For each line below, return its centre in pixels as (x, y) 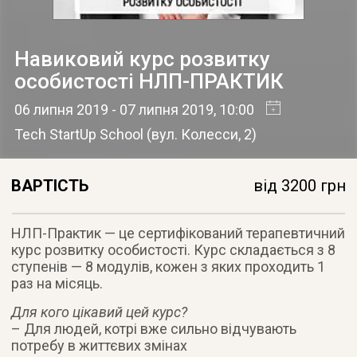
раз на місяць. (57, 283)
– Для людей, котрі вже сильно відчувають (154, 328)
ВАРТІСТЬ (50, 185)
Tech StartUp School (78, 134)
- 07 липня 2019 (161, 109)
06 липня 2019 (61, 109)
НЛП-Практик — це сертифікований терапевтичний (178, 233)
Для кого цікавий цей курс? (100, 312)
